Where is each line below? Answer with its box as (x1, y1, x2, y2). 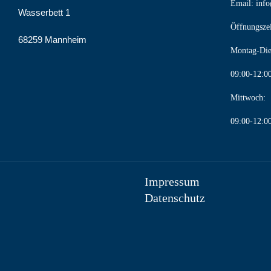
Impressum (145, 175, 200, 188)
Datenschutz (145, 191, 205, 204)
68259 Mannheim (18, 34, 87, 45)
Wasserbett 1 (18, 7, 70, 18)
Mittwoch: (230, 93, 266, 102)
